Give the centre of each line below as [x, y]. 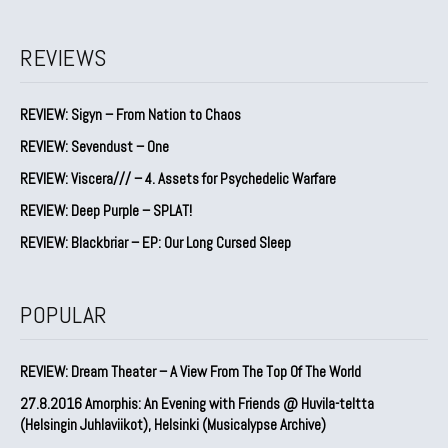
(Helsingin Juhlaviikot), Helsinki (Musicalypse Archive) [173, 424]
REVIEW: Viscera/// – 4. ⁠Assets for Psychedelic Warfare [178, 178]
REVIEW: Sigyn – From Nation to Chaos [130, 114]
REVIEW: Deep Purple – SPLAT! [106, 210]
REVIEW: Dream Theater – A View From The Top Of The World [190, 371]
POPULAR [64, 314]
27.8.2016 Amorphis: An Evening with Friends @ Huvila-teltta [197, 403]
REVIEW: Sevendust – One [94, 146]
